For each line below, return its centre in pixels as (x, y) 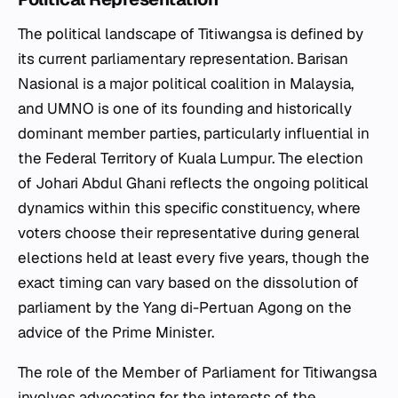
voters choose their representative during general (189, 232)
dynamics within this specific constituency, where (189, 207)
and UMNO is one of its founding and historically (185, 108)
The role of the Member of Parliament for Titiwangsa (197, 372)
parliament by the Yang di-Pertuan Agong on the (185, 307)
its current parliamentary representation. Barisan (183, 58)
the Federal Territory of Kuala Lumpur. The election (191, 158)
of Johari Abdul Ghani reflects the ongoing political (193, 183)
